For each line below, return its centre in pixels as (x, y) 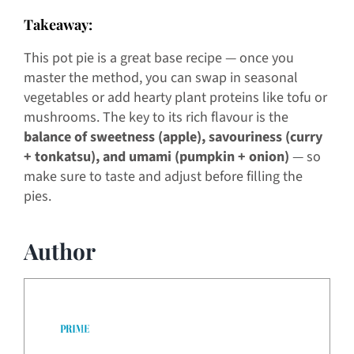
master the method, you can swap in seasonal (160, 78)
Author (60, 251)
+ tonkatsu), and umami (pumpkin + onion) (156, 157)
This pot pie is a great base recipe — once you (158, 58)
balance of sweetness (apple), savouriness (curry (173, 137)
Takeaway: (58, 25)
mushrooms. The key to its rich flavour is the (156, 118)
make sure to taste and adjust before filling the (163, 177)
